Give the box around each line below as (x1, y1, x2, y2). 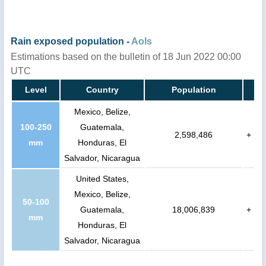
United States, (75, 174, 129, 184)
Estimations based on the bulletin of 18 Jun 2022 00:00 (11, 52, 241, 62)
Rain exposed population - (11, 36, 131, 47)
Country (85, 85, 119, 95)
